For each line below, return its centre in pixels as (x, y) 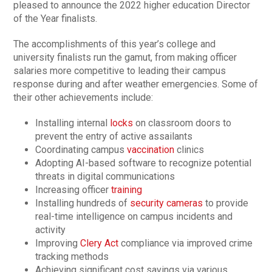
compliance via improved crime (186, 243)
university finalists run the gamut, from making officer (125, 58)
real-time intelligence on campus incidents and (134, 217)
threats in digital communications (105, 177)
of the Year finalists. (58, 19)
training (127, 190)
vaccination (151, 150)
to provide (226, 203)
